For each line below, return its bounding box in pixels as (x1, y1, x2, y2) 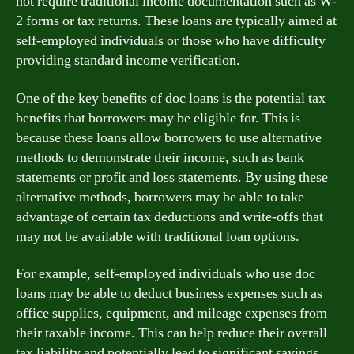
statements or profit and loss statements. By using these (16, 168, 328, 186)
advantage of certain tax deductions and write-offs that (16, 207, 323, 226)
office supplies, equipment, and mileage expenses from (16, 304, 327, 322)
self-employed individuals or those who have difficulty (16, 32, 326, 50)
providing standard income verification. (16, 51, 240, 70)
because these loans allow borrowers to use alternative (16, 128, 322, 147)
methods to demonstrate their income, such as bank (16, 148, 304, 167)
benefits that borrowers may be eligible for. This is (16, 108, 300, 127)
